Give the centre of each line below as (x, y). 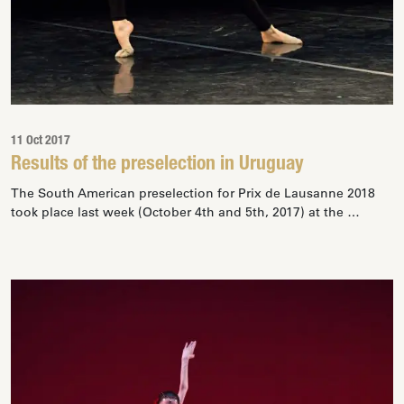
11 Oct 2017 (41, 142)
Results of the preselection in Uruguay (157, 165)
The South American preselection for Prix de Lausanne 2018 (193, 193)
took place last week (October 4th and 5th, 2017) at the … (185, 212)
